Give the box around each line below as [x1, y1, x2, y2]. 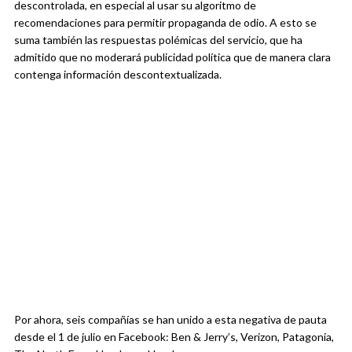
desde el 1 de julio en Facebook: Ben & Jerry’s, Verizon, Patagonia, [14, 330, 334, 344]
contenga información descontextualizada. [14, 68, 222, 82]
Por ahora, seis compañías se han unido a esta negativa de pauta [14, 313, 327, 327]
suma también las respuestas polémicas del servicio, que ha [14, 33, 302, 47]
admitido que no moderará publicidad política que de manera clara [14, 50, 331, 64]
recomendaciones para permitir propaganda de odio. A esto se [14, 16, 317, 30]
